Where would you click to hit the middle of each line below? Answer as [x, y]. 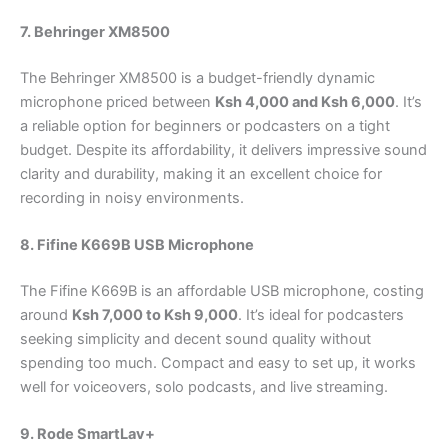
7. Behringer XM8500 [95, 31]
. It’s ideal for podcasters [321, 315]
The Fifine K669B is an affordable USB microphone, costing [222, 291]
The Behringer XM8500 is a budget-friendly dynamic [197, 77]
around [46, 315]
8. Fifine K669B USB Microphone [137, 245]
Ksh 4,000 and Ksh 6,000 [305, 101]
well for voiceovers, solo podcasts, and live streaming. [204, 387]
